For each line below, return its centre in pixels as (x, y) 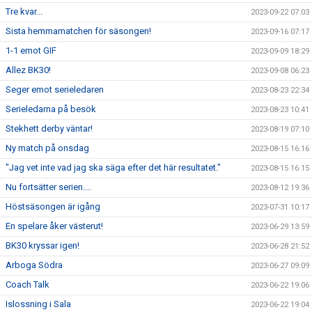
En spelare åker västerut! (54, 226)
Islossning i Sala (38, 304)
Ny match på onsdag (47, 148)
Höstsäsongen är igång (53, 206)
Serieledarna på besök (51, 109)
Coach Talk (28, 284)
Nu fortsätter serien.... (48, 187)
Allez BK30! (28, 70)
